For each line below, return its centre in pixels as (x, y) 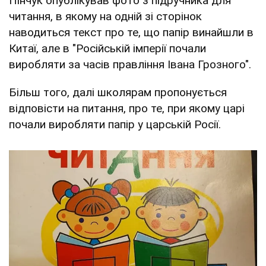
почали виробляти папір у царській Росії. (115, 124)
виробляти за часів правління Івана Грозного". (130, 64)
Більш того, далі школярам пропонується (118, 92)
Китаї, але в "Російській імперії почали (107, 48)
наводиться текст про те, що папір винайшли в (131, 32)
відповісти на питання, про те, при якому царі (127, 108)
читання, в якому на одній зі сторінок (105, 16)
